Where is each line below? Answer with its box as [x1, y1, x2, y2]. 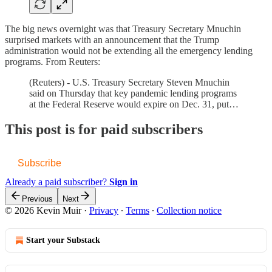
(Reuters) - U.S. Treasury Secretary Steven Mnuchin [29, 76, 229, 87]
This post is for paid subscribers [5, 121, 203, 138]
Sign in [109, 177, 138, 188]
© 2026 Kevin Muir [5, 205, 81, 216]
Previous [22, 194, 53, 204]
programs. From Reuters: [5, 56, 100, 67]
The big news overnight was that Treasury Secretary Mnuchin [5, 23, 241, 34]
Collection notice [157, 205, 222, 216]
